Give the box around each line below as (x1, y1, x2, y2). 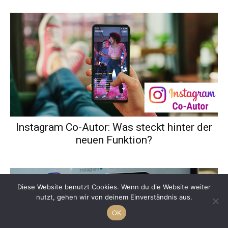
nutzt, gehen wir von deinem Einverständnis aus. (36, 193, 192, 201)
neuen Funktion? (76, 133, 152, 146)
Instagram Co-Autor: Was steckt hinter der (16, 121, 212, 133)
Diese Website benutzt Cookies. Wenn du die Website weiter (17, 183, 211, 191)
